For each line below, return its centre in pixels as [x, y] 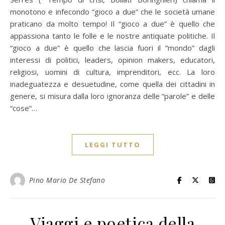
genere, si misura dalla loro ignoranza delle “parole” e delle [113, 96]
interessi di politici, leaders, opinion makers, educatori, [113, 60]
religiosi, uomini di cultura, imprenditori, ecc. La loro [113, 72]
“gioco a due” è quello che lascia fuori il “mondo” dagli [113, 48]
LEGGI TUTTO [113, 145]
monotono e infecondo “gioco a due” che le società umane [113, 12]
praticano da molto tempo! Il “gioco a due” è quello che [113, 24]
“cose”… [24, 108]
